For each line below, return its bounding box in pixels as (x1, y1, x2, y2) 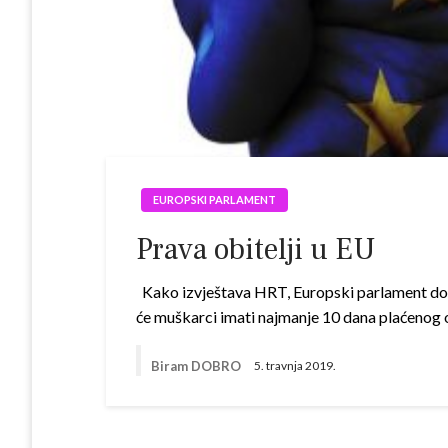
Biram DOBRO (151, 357, 245, 374)
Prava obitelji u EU (136, 230, 377, 269)
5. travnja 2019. (254, 358, 337, 374)
